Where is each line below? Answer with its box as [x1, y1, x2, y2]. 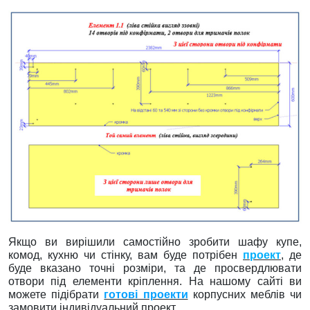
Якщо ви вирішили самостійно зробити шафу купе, [8, 236, 302, 248]
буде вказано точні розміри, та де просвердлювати [8, 262, 302, 274]
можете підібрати [8, 289, 104, 300]
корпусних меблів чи [188, 289, 302, 300]
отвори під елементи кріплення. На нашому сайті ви [8, 275, 302, 287]
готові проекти [104, 289, 188, 300]
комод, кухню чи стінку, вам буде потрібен [8, 249, 243, 261]
